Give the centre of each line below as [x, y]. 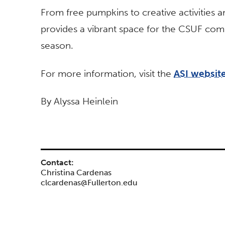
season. [57, 46]
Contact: [57, 163]
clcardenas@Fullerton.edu [89, 183]
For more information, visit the [107, 73]
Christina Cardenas [76, 173]
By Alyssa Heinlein [79, 101]
